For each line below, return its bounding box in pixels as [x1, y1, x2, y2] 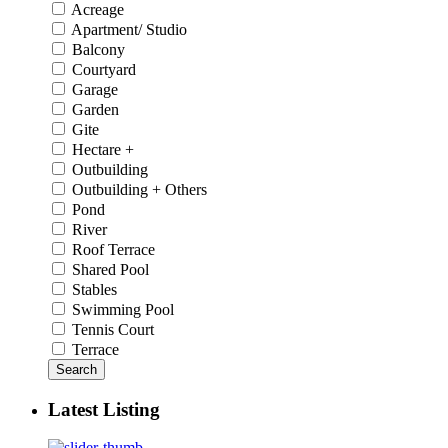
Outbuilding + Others [72, 181, 207, 199]
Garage [72, 81, 118, 99]
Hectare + [72, 141, 134, 159]
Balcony [72, 41, 125, 59]
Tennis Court [72, 321, 154, 339]
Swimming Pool [72, 301, 174, 319]
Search [56, 362, 97, 378]
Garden [72, 101, 119, 119]
